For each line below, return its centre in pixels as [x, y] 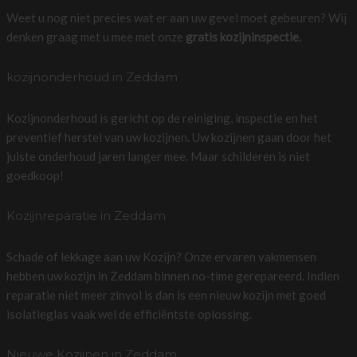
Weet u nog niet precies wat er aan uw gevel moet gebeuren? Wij [176, 17]
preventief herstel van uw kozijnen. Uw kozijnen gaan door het [169, 137]
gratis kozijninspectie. [243, 36]
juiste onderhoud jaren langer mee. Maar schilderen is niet [158, 156]
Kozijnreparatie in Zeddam [86, 215]
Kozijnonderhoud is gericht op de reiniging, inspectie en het [162, 118]
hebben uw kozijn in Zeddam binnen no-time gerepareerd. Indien [173, 275]
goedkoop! [35, 175]
